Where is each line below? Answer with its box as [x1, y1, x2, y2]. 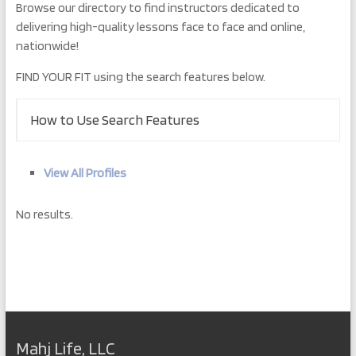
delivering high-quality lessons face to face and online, [15, 19, 305, 34]
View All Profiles [43, 165, 126, 180]
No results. [15, 207, 73, 222]
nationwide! [15, 38, 79, 53]
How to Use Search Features [29, 111, 199, 128]
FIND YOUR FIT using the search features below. [15, 69, 265, 84]
